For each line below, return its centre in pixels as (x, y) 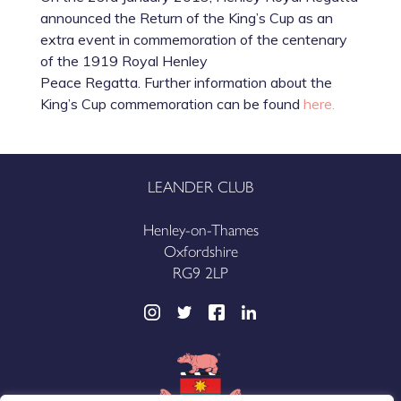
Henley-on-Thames (200, 229)
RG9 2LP (200, 272)
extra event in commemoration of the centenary (193, 40)
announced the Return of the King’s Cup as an (186, 18)
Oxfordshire (200, 251)
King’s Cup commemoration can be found (171, 104)
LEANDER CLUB (200, 186)
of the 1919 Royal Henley (124, 61)
